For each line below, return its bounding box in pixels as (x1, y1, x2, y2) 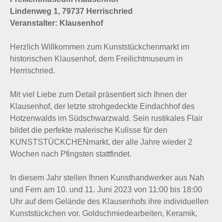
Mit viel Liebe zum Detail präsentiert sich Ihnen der (10, 90, 187, 99)
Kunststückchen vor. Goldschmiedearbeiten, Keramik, (10, 209, 197, 218)
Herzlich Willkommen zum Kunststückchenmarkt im (10, 43, 189, 51)
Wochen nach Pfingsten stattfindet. (10, 150, 131, 158)
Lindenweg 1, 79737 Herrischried (10, 7, 133, 15)
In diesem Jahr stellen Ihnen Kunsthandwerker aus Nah (10, 173, 204, 182)
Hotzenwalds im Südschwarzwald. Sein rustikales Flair (10, 114, 203, 122)
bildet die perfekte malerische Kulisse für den (10, 126, 167, 134)
